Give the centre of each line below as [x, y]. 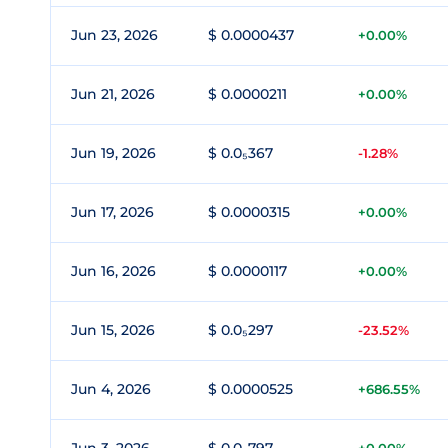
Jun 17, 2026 [112, 212]
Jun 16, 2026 [113, 271]
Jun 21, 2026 [113, 94]
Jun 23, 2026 [114, 35]
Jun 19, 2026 [113, 153]
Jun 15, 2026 [113, 330]
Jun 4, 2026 [111, 389]
